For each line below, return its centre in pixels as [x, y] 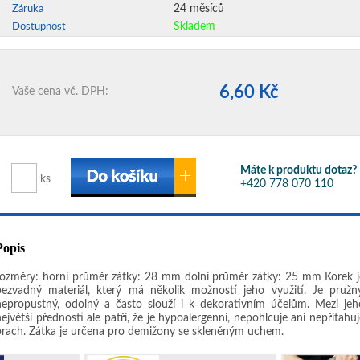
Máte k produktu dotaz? [299, 170]
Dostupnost [39, 27]
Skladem [194, 27]
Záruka [28, 9]
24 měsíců [199, 9]
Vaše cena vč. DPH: [60, 92]
